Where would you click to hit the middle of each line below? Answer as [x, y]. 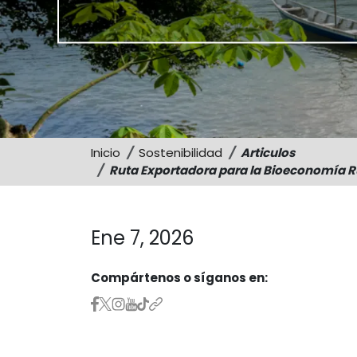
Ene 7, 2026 [142, 237]
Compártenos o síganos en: [179, 277]
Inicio [106, 152]
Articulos [268, 152]
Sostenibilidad [180, 152]
